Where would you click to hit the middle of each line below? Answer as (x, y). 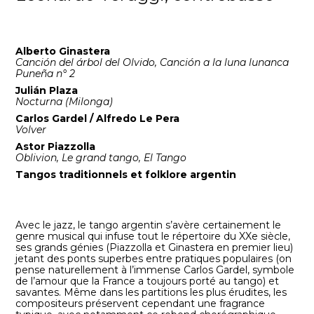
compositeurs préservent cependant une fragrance (141, 304)
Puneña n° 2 (46, 74)
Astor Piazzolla (56, 147)
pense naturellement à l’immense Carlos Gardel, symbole (155, 270)
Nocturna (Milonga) (64, 102)
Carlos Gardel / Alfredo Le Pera (99, 119)
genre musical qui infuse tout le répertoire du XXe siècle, (153, 237)
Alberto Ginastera (63, 52)
